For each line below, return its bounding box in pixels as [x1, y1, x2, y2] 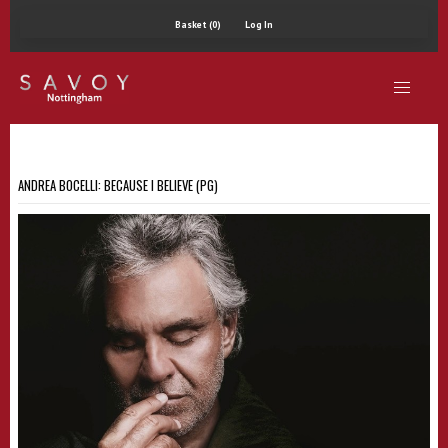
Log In [245, 18, 273, 31]
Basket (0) [175, 18, 221, 31]
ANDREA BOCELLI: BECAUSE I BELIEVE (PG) [18, 176, 218, 195]
